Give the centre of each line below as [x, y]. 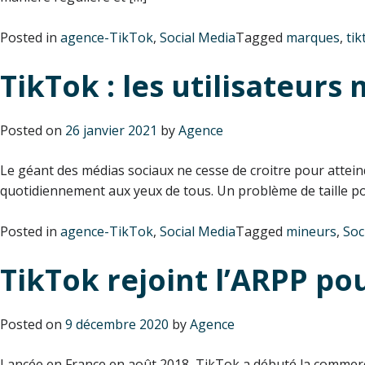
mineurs [311, 231]
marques [313, 37]
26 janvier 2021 [111, 130]
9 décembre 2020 [117, 324]
